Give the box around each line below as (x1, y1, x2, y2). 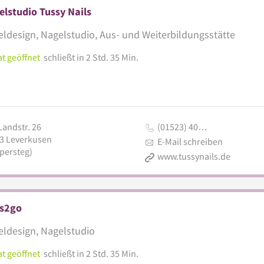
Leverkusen (5, 133, 52, 145)
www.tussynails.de (157, 150, 230, 162)
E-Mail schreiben (157, 135, 223, 147)
